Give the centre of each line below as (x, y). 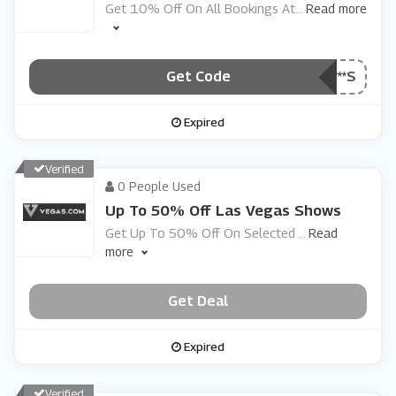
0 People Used (157, 186)
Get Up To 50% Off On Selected (202, 232)
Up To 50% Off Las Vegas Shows (223, 210)
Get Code (198, 76)
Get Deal (198, 301)
